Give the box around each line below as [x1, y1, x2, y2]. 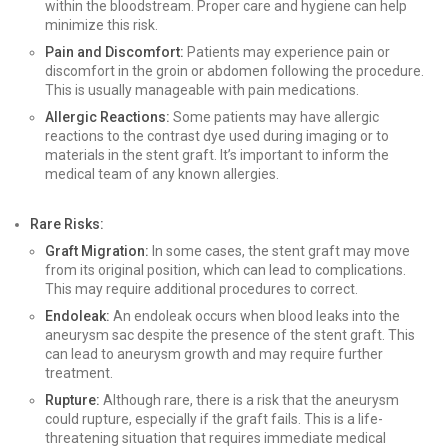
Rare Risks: [30, 216, 104, 232]
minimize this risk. [45, 17, 158, 33]
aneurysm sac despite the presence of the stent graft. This [45, 327, 415, 343]
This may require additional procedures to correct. [45, 281, 358, 297]
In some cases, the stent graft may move [149, 243, 410, 259]
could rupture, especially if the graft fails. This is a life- [45, 411, 383, 427]
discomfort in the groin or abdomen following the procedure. [45, 63, 424, 79]
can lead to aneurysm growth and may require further [45, 346, 383, 362]
